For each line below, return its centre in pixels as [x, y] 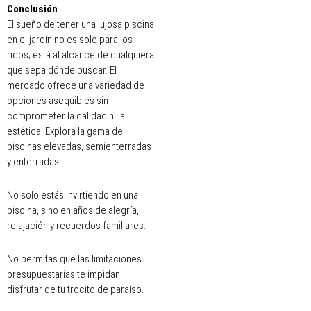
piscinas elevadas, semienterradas [79, 146]
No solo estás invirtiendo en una [73, 195]
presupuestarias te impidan [64, 275]
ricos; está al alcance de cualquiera [81, 54]
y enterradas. [34, 161]
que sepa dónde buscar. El [62, 70]
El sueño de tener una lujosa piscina [81, 24]
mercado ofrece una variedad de [76, 85]
